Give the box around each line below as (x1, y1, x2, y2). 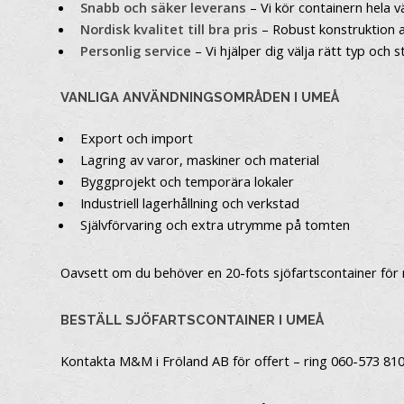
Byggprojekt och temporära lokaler (80, 172, 295, 191)
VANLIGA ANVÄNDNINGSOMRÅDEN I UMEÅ (60, 89, 340, 106)
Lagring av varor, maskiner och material (80, 151, 320, 170)
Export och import (80, 129, 194, 148)
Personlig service (80, 41, 192, 60)
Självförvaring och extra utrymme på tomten (80, 216, 351, 234)
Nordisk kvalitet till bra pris (80, 19, 259, 38)
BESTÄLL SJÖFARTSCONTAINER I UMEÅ (60, 311, 325, 327)
